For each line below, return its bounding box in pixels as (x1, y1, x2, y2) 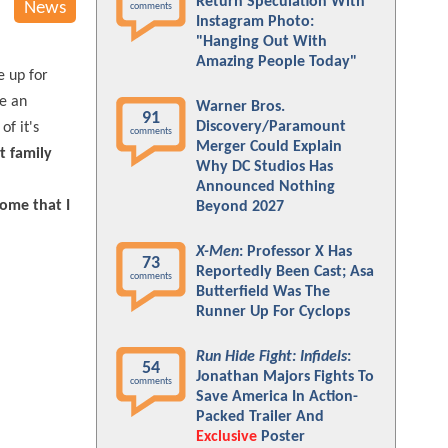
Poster (257, 429, 305, 445)
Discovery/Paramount (196, 119, 346, 135)
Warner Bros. (196, 99, 285, 115)
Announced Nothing (196, 179, 335, 195)
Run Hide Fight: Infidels (196, 349, 347, 365)
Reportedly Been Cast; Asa (196, 264, 374, 280)
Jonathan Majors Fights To (196, 369, 374, 385)
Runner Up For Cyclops (196, 304, 350, 320)
